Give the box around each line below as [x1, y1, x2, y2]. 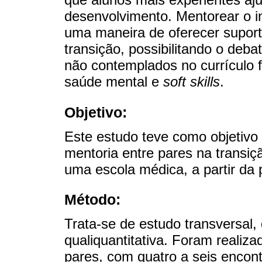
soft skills [163, 74, 220, 90]
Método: [64, 191, 120, 208]
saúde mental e [64, 74, 163, 90]
